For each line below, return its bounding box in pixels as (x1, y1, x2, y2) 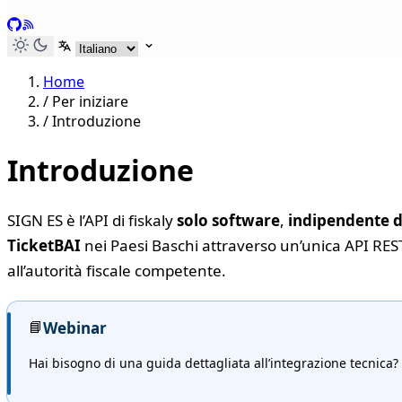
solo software (177, 210, 280, 231)
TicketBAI (7, 235, 81, 256)
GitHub (6, 15, 55, 36)
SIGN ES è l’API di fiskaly (7, 210, 177, 231)
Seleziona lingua (57, 35, 167, 56)
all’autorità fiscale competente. (7, 260, 226, 281)
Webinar (43, 318, 107, 338)
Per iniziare (52, 92, 128, 112)
